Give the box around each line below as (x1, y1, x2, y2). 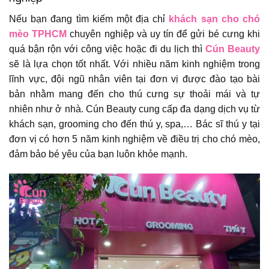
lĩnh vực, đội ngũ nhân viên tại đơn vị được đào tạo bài (9, 73, 260, 84)
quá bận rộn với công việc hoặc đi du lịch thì (9, 43, 205, 54)
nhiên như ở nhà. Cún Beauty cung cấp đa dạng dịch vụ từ (9, 103, 260, 114)
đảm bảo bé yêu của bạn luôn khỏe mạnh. (9, 148, 187, 159)
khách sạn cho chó (169, 13, 261, 24)
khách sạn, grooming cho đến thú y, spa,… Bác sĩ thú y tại (9, 118, 260, 129)
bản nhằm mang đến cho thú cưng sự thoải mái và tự (9, 88, 260, 99)
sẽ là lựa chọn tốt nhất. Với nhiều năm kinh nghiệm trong (9, 58, 260, 69)
